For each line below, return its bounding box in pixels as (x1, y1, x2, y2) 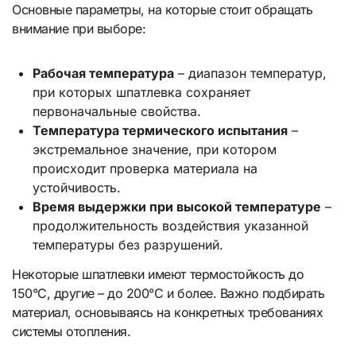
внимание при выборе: (12, 20, 146, 37)
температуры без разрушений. (32, 236, 223, 253)
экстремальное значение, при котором (32, 141, 277, 157)
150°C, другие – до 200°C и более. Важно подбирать (12, 284, 325, 301)
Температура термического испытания (32, 122, 288, 138)
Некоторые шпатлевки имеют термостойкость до (12, 265, 304, 282)
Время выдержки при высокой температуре (32, 198, 321, 215)
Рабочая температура (32, 64, 174, 81)
